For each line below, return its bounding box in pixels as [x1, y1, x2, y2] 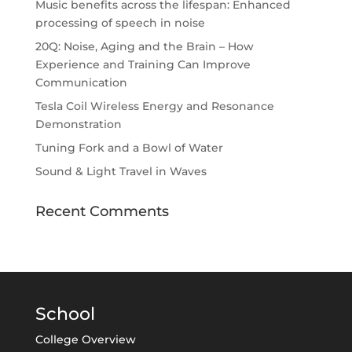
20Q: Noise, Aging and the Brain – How [35, 39, 254, 53]
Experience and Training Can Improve [35, 57, 251, 71]
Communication [35, 75, 127, 90]
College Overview [35, 332, 136, 346]
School [35, 303, 95, 324]
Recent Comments [35, 203, 169, 220]
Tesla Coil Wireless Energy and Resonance [35, 99, 274, 113]
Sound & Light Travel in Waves [35, 164, 207, 178]
